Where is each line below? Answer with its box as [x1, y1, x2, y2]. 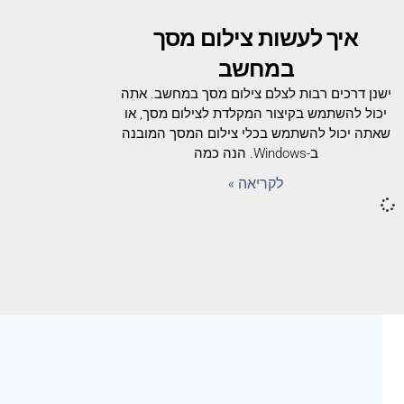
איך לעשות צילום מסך [152, 22, 359, 52]
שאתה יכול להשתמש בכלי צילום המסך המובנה [121, 124, 390, 142]
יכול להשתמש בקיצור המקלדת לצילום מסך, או [124, 105, 388, 122]
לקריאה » [228, 172, 284, 192]
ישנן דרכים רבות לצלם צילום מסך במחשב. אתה [120, 85, 391, 102]
